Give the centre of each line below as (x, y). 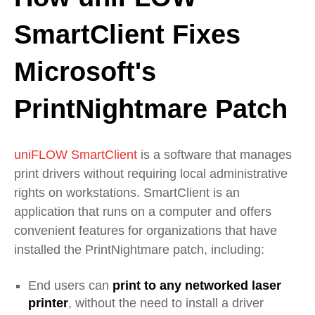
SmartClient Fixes (127, 35)
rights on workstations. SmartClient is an (127, 193)
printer (48, 303)
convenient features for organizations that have (146, 231)
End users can (70, 286)
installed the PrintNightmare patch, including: (139, 250)
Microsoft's (85, 72)
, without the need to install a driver (166, 303)
